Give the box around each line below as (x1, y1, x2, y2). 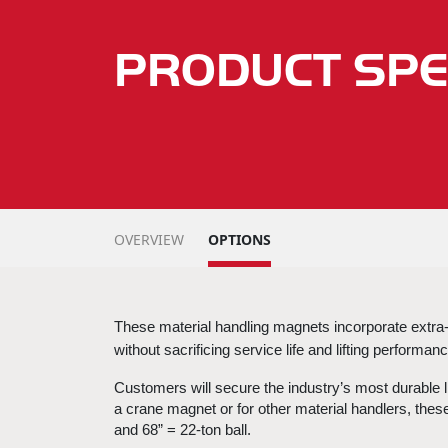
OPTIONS (208, 230, 271, 250)
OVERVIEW (114, 230, 184, 250)
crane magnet (126, 400, 216, 417)
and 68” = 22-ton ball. (114, 421, 251, 438)
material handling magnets (159, 318, 330, 335)
